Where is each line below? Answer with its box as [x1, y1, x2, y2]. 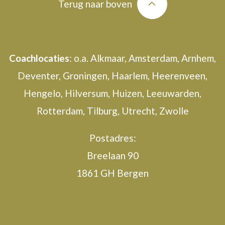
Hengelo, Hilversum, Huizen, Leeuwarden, [24, 87, 201, 99]
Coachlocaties [9, 52, 69, 64]
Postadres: [89, 132, 136, 144]
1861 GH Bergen [76, 167, 149, 179]
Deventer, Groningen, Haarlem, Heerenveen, [18, 70, 207, 82]
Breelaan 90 [86, 150, 139, 162]
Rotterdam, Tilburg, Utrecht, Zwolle [36, 105, 189, 117]
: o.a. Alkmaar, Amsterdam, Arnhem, [69, 52, 216, 64]
